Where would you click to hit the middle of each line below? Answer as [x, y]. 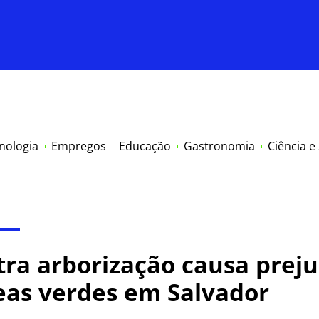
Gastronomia [219, 146]
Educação [145, 146]
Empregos [79, 146]
